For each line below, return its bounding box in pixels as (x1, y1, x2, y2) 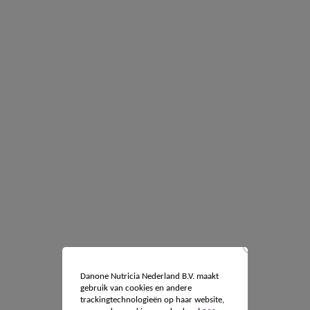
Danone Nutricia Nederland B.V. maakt (80, 271, 219, 281)
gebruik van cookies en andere (80, 283, 192, 293)
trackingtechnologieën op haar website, (80, 295, 224, 304)
